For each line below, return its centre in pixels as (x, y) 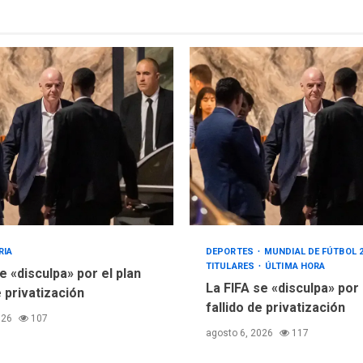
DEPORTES (231, 252)
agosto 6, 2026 (241, 333)
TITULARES (231, 267)
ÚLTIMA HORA (295, 267)
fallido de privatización (275, 308)
